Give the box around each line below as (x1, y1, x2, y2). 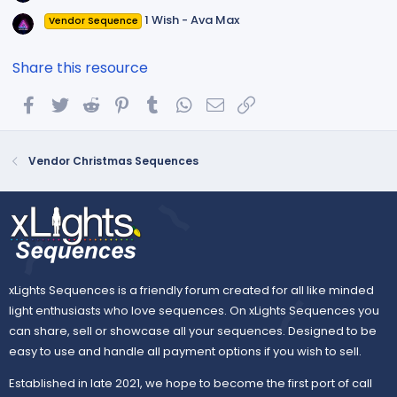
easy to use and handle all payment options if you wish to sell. (9, 342, 362, 360)
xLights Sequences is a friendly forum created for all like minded (9, 281, 374, 299)
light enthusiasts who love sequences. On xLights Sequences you (9, 301, 379, 319)
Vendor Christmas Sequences (28, 152, 199, 168)
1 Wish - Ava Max (144, 11, 240, 28)
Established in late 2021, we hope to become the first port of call (9, 374, 372, 392)
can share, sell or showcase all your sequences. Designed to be (9, 322, 377, 339)
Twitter (70, 93, 118, 113)
